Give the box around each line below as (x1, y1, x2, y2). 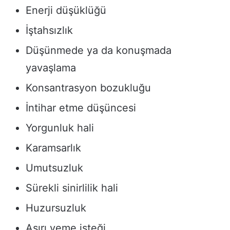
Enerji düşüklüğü (26, 4, 106, 17)
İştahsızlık (26, 24, 73, 37)
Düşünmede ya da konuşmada (26, 44, 171, 57)
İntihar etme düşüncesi (26, 102, 136, 114)
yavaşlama (26, 62, 76, 74)
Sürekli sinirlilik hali (26, 182, 118, 195)
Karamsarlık (26, 142, 81, 155)
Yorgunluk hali (26, 122, 94, 135)
